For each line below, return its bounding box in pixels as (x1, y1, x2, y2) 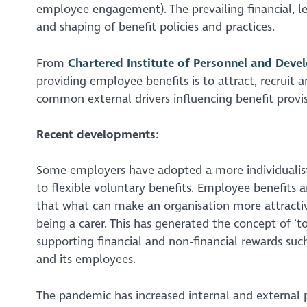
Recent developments (36, 127, 156, 142)
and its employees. (36, 252, 136, 267)
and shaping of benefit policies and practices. (36, 20, 275, 35)
